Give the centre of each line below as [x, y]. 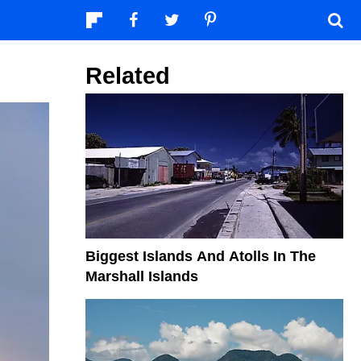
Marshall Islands [142, 276]
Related [128, 76]
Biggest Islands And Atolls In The [201, 256]
